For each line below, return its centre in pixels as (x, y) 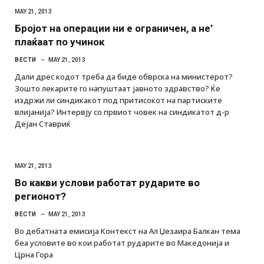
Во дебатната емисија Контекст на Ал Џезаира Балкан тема (128, 231)
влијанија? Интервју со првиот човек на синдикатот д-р (122, 112)
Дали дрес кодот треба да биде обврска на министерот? (124, 77)
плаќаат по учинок (60, 42)
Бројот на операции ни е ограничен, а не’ (114, 29)
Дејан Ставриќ (43, 124)
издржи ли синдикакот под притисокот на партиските (118, 100)
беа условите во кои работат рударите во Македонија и (122, 243)
